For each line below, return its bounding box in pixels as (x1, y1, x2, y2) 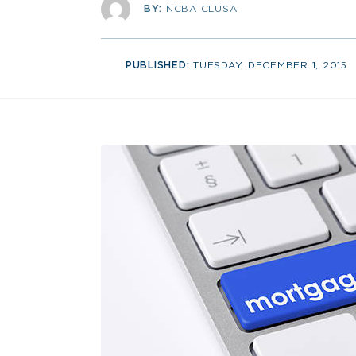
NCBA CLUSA (165, 3, 238, 14)
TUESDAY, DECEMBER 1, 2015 (193, 60, 347, 70)
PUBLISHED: (125, 60, 194, 70)
